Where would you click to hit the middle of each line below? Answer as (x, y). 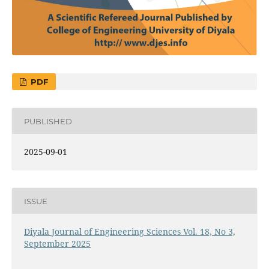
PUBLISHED (48, 121)
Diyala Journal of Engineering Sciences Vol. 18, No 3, (129, 232)
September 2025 (57, 244)
